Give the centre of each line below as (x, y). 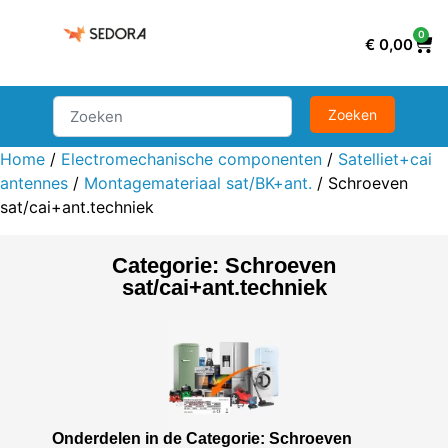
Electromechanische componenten (191, 158)
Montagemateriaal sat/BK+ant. (198, 182)
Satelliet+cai (385, 158)
